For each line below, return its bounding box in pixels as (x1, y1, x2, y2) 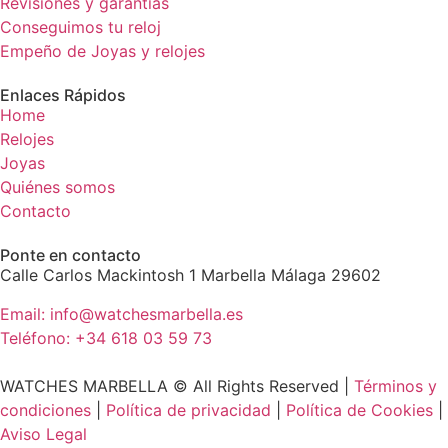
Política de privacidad (106, 399, 271, 420)
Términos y (354, 375, 437, 396)
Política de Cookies (286, 399, 433, 420)
